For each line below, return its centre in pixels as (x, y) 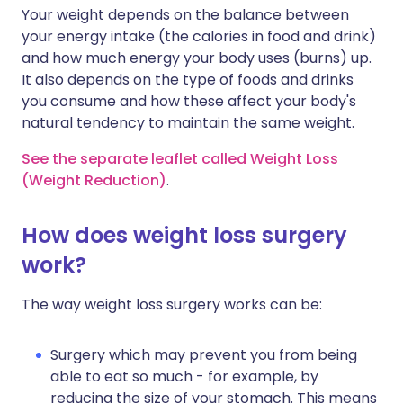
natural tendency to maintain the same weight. (188, 123)
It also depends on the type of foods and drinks (188, 80)
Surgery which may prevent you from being (204, 355)
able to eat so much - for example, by (184, 377)
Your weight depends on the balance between (185, 15)
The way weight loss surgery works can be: (172, 305)
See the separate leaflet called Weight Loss (180, 159)
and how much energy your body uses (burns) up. (197, 58)
